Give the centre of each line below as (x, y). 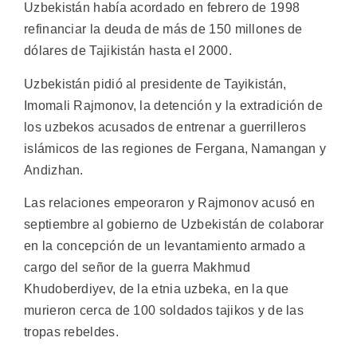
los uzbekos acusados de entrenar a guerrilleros (165, 127)
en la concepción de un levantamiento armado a (165, 245)
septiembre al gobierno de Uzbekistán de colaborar (174, 224)
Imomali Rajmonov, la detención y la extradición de (173, 105)
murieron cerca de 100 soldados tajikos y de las (164, 310)
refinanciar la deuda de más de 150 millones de (163, 29)
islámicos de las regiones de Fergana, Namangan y (175, 148)
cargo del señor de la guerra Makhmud (137, 267)
